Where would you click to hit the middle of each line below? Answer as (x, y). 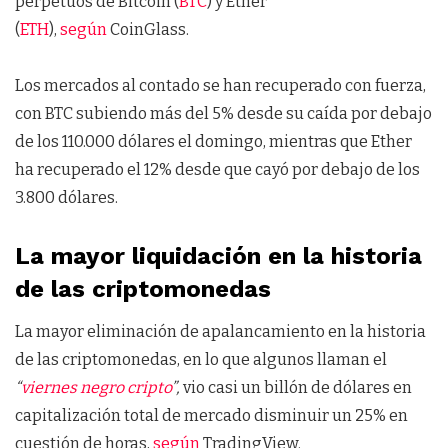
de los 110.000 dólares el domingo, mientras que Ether (213, 141)
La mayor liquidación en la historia (218, 255)
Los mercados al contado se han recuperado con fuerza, (220, 85)
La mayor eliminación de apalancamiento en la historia (220, 331)
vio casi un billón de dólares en (296, 387)
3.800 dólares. (68, 197)
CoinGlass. (149, 29)
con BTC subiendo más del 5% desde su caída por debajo (223, 113)
